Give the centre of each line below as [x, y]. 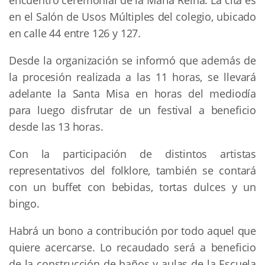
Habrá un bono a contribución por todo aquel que [132, 231]
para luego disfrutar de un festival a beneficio [132, 110]
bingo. [24, 204]
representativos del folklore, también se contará [132, 171]
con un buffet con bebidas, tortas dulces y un [132, 187]
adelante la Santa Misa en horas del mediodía [132, 94]
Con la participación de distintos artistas [132, 154]
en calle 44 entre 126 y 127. [75, 33]
